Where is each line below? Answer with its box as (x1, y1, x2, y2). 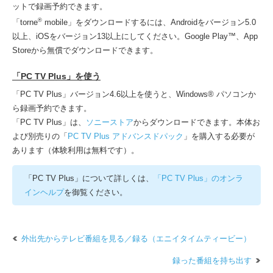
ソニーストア (86, 118, 133, 127)
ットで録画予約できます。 (12, 1, 107, 11)
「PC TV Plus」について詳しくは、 (24, 174, 154, 183)
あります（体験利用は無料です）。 (12, 146, 139, 155)
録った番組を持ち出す (172, 256, 252, 266)
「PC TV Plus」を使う (12, 71, 101, 81)
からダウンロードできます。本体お (133, 118, 260, 127)
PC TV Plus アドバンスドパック (68, 132, 183, 141)
